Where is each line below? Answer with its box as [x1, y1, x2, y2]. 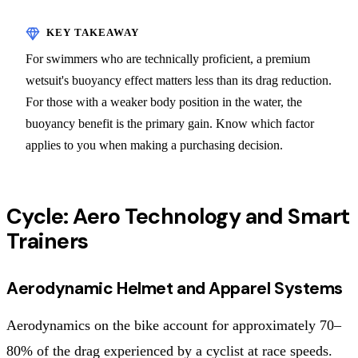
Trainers [6, 226, 89, 255]
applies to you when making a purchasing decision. [26, 137, 283, 152]
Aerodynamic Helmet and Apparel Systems [6, 276, 343, 300]
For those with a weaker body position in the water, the [26, 94, 302, 109]
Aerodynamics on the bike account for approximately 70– [6, 316, 341, 333]
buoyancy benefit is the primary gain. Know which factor [26, 116, 314, 130]
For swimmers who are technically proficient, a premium [26, 51, 310, 66]
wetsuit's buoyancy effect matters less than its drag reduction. [26, 73, 332, 87]
